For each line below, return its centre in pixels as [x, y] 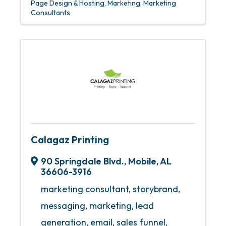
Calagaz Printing [70, 139]
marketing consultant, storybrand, [110, 189]
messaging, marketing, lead [97, 206]
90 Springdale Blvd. [82, 161]
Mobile [142, 161]
